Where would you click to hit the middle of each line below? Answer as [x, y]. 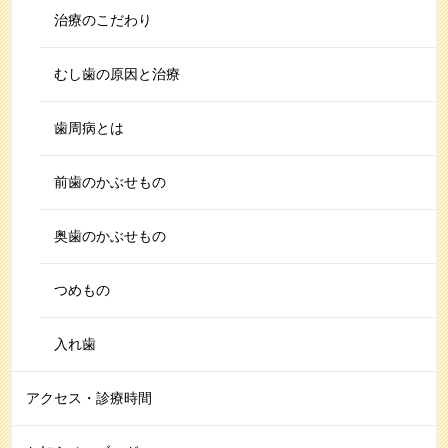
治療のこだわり [103, 19]
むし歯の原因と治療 [117, 73]
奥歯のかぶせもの [110, 235]
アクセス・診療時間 [89, 397]
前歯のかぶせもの [110, 181]
